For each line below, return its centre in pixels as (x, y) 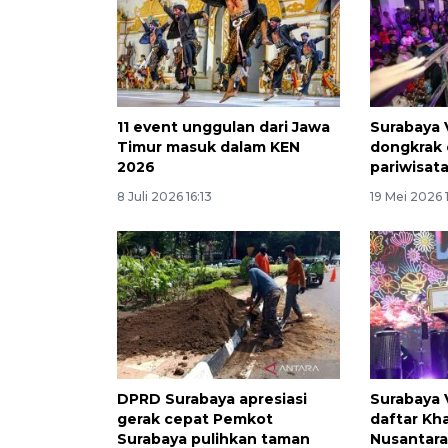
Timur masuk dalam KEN (208, 146)
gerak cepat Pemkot (195, 419)
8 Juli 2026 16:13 (164, 196)
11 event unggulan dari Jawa (223, 126)
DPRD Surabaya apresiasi (212, 399)
